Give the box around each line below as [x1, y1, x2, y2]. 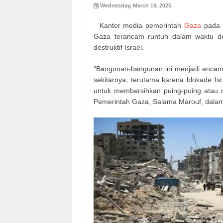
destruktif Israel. [94, 43, 144, 51]
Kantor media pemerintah [94, 21, 184, 29]
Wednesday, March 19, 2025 [100, 2, 171, 8]
